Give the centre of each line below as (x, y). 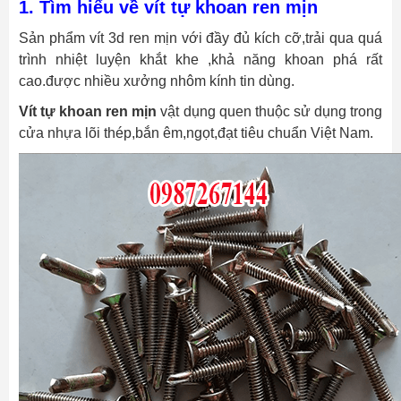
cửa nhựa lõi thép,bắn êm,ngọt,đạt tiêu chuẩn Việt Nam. (196, 132)
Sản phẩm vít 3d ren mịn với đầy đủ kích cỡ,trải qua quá (200, 38)
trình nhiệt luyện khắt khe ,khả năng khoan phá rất (200, 59)
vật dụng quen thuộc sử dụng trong (270, 111)
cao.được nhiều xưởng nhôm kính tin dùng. (157, 81)
